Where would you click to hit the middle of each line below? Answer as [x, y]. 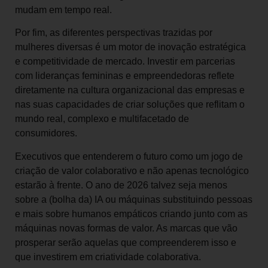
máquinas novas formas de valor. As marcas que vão [126, 228]
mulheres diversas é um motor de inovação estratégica [130, 47]
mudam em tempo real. [63, 10]
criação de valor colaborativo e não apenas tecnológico [132, 170]
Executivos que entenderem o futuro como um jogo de [129, 156]
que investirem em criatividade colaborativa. [108, 257]
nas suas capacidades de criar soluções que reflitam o [130, 105]
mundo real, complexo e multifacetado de [102, 119]
